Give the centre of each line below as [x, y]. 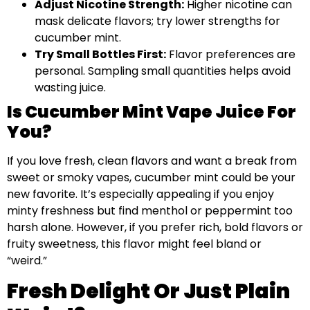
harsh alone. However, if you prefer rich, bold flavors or [155, 227]
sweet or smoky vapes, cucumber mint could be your [151, 177]
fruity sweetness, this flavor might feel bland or [134, 244]
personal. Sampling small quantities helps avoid [163, 71]
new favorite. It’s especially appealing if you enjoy [140, 194]
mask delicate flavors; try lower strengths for [157, 21]
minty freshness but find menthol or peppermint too [150, 210]
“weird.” [27, 260]
